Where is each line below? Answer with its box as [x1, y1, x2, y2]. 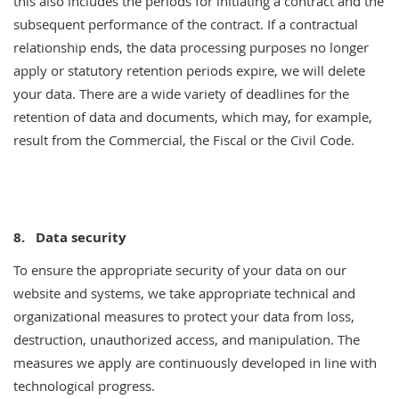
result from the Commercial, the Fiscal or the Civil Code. [13, 131, 354, 149]
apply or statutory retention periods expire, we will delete [13, 61, 365, 79]
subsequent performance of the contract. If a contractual [13, 15, 358, 33]
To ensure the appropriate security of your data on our [13, 261, 346, 279]
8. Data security [13, 228, 126, 247]
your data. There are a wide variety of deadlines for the [13, 85, 349, 102]
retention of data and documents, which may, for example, [13, 108, 372, 126]
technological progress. [13, 377, 155, 395]
